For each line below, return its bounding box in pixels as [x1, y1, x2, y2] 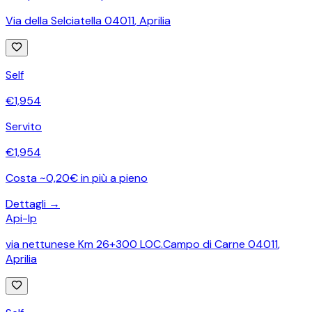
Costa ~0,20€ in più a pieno [6, 170, 148, 185]
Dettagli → [6, 196, 60, 211]
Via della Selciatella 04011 [6, 13, 134, 28]
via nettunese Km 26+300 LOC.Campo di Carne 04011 [6, 236, 278, 251]
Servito [6, 118, 42, 134]
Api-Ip [6, 210, 37, 226]
